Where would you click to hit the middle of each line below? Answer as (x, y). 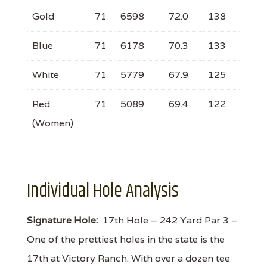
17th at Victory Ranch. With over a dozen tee (128, 258)
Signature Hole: (62, 220)
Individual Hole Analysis (103, 191)
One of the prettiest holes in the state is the (126, 239)
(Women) (53, 123)
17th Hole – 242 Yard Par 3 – (168, 220)
